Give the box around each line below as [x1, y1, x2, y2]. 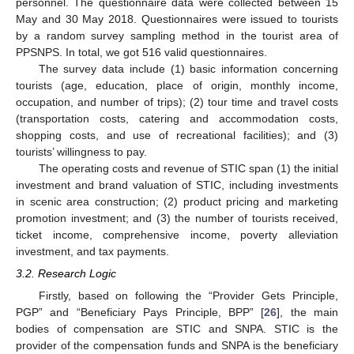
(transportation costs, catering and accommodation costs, [16, 112, 338, 126]
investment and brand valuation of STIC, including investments [16, 179, 338, 192]
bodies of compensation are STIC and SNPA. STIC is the [16, 322, 338, 336]
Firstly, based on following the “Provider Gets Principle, [38, 289, 338, 303]
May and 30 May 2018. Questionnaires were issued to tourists [16, 13, 338, 26]
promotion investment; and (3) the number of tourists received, [16, 212, 338, 225]
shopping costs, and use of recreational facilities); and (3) [16, 129, 338, 142]
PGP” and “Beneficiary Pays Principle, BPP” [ [16, 306, 265, 319]
